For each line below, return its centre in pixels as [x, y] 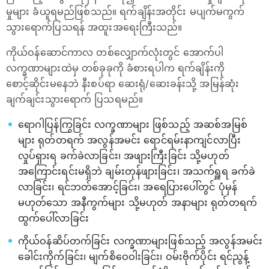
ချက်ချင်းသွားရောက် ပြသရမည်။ [75, 99]
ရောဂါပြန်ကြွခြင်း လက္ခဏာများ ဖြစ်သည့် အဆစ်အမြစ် [133, 124]
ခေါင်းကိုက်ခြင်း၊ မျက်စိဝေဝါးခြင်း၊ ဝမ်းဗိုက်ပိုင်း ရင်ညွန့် [134, 256]
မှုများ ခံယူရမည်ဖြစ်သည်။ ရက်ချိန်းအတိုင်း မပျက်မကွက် [125, 11]
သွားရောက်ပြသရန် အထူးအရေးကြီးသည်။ [94, 27]
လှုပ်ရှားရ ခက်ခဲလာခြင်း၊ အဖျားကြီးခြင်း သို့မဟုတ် [124, 156]
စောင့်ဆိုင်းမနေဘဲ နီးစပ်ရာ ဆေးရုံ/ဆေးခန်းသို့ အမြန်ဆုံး [122, 83]
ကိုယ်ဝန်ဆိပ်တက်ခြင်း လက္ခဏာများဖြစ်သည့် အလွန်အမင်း [141, 241]
